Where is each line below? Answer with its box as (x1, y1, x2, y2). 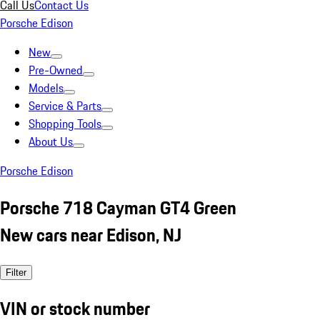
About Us (29, 133, 73, 150)
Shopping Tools (29, 115, 101, 132)
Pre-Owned (29, 61, 83, 79)
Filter (6, 266, 26, 278)
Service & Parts (29, 97, 101, 114)
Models (29, 79, 64, 96)
